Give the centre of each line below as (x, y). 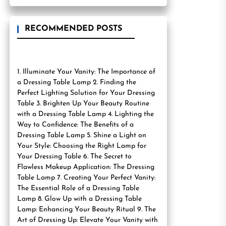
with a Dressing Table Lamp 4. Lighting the (86, 114)
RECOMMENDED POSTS (73, 29)
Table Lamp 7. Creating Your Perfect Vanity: (86, 178)
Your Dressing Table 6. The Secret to (74, 157)
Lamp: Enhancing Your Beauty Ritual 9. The (87, 210)
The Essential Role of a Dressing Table (78, 188)
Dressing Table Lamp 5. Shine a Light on (82, 135)
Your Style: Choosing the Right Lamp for (82, 146)
